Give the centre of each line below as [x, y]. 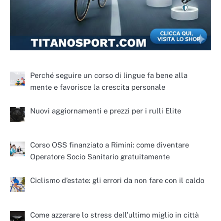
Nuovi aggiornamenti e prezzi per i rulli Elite [106, 110]
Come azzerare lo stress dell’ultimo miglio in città [115, 215]
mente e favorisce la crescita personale [98, 87]
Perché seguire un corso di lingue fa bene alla [109, 75]
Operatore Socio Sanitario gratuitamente [100, 157]
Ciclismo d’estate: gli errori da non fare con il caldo [117, 181]
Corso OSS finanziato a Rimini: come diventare [110, 145]
